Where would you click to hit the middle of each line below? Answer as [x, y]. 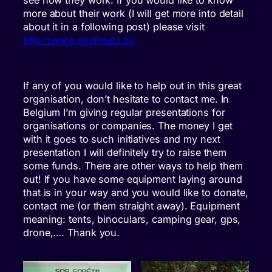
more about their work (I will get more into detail [133, 14]
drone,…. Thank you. [72, 232]
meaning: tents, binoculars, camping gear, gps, [132, 219]
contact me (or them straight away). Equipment [131, 206]
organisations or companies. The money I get [128, 125]
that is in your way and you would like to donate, [136, 192]
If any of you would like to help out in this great [132, 85]
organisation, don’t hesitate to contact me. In [126, 99]
